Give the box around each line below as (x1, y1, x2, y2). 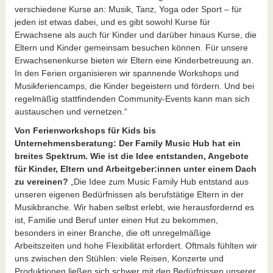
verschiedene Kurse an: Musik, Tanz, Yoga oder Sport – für (14, 4, 242, 14)
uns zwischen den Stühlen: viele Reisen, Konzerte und (14, 253, 224, 263)
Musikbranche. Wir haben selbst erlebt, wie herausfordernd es (14, 202, 254, 212)
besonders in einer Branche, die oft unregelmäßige (14, 227, 211, 238)
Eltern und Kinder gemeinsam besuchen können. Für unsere (14, 42, 248, 52)
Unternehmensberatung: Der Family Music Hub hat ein (14, 138, 241, 148)
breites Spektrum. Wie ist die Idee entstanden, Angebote (14, 151, 249, 161)
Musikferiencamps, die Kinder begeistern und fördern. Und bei (14, 80, 254, 91)
